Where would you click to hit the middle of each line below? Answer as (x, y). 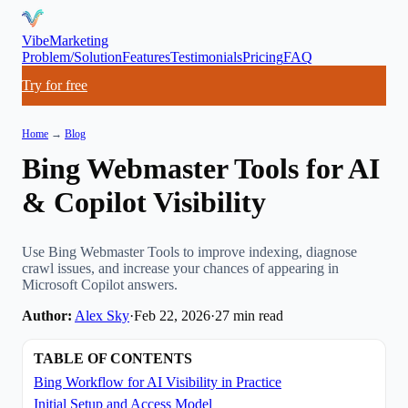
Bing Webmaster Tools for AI (201, 168)
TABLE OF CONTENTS (113, 358)
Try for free (55, 85)
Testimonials (206, 57)
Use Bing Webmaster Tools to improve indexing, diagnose (189, 251)
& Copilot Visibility (144, 202)
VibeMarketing (65, 41)
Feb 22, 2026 (172, 315)
